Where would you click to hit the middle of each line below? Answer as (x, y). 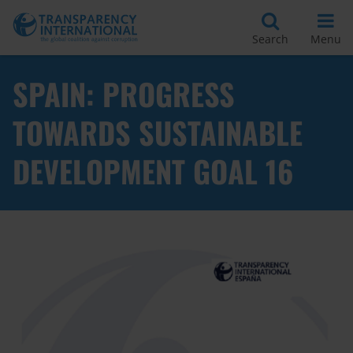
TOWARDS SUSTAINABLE (158, 132)
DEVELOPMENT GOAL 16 (153, 171)
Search (270, 39)
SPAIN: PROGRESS (124, 94)
